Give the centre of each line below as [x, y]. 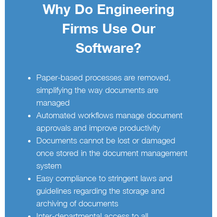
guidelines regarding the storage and [101, 191]
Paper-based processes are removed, [104, 78]
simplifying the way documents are [98, 90]
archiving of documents [77, 204]
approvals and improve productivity [99, 128]
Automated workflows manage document [110, 116]
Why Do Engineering [108, 9]
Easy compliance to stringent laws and [105, 178]
